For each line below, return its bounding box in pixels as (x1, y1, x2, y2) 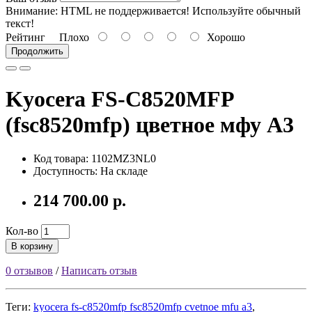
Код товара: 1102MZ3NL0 (33, 153, 156, 165)
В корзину (11, 241, 53, 251)
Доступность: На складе (33, 165, 148, 178)
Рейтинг (6, 31, 45, 44)
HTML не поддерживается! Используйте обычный (58, 5, 301, 17)
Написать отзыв (61, 265, 137, 276)
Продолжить (11, 46, 63, 57)
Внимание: (6, 5, 58, 17)
